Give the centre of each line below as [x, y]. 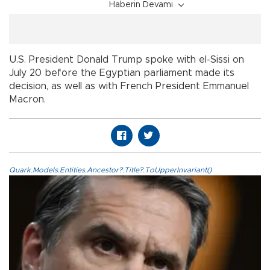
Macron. [27, 100]
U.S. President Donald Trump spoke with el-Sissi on [127, 60]
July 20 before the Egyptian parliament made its [122, 73]
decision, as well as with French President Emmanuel [129, 86]
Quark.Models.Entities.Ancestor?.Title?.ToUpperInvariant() [110, 170]
